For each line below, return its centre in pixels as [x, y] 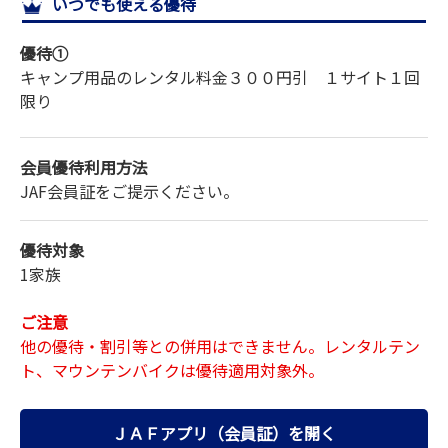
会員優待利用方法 [84, 166]
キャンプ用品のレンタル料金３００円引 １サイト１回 [220, 76]
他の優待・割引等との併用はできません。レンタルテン [220, 345]
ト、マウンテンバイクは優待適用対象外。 [172, 369]
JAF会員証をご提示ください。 [129, 190]
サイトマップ [56, 23]
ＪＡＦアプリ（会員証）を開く [224, 433]
